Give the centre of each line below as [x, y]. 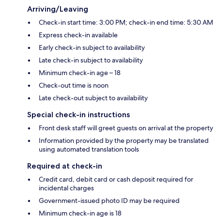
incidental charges [66, 188]
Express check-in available [78, 35]
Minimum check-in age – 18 [80, 72]
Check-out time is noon [74, 85]
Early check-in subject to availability [92, 47]
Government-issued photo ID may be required [109, 200]
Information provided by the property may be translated [124, 140]
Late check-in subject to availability [91, 60]
